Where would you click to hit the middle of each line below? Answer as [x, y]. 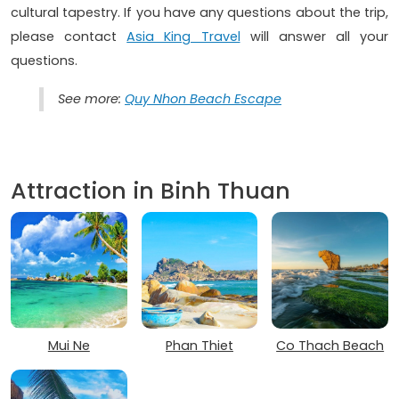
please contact [69, 36]
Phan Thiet [199, 346]
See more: [91, 98]
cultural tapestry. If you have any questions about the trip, [199, 12]
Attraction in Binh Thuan [151, 191]
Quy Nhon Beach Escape [203, 98]
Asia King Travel [183, 36]
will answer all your [314, 36]
